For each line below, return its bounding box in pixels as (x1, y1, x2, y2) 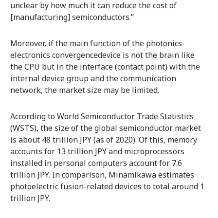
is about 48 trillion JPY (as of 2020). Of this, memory (10, 134, 197, 145)
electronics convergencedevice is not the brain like (10, 50, 195, 61)
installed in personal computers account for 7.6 (10, 158, 182, 169)
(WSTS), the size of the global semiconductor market (10, 123, 201, 134)
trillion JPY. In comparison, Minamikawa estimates (10, 169, 194, 181)
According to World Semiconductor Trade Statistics (10, 111, 194, 122)
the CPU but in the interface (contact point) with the (10, 61, 200, 73)
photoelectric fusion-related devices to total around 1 (10, 181, 204, 192)
